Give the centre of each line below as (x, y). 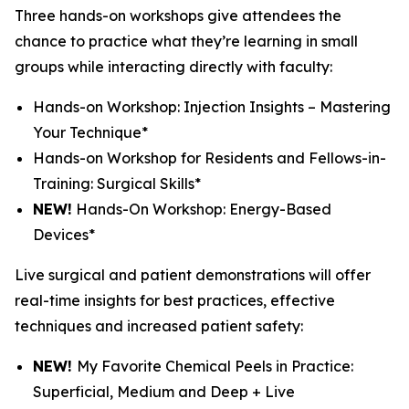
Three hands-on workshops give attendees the (178, 16)
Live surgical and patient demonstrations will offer (193, 275)
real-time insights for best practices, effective (175, 300)
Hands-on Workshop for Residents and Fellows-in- (210, 158)
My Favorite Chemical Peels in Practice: (215, 366)
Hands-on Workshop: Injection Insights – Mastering (212, 107)
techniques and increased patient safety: (159, 326)
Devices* (64, 235)
